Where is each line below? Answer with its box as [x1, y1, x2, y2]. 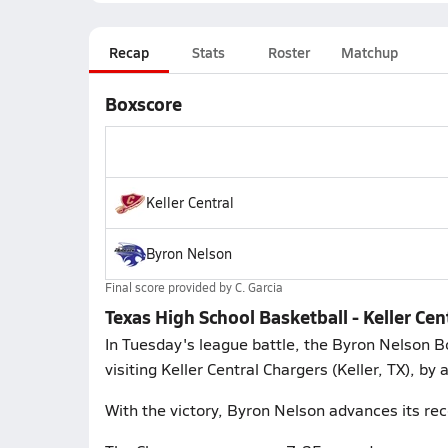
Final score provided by [104, 279, 235, 295]
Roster [267, 42, 310, 62]
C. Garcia [234, 279, 283, 295]
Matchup [340, 42, 398, 62]
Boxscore [104, 91, 182, 116]
